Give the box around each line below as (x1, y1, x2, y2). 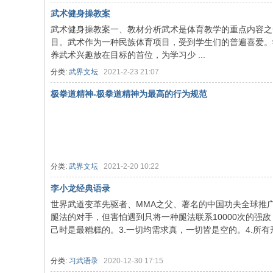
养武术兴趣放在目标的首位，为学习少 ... (51, 50, 205, 60)
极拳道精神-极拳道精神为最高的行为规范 (51, 89, 207, 99)
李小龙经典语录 (51, 183, 110, 193)
